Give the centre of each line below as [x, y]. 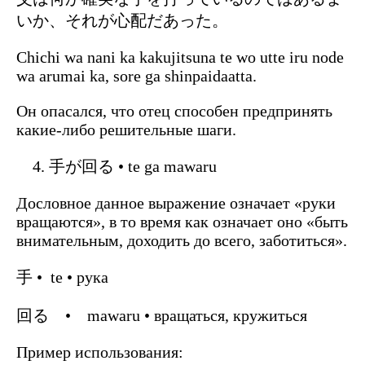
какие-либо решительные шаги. [126, 129]
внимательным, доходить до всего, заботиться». [182, 240]
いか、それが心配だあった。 [122, 20]
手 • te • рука [62, 277]
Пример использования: [100, 352]
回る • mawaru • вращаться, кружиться [162, 315]
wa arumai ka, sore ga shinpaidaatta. [136, 75]
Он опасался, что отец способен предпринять [174, 110]
